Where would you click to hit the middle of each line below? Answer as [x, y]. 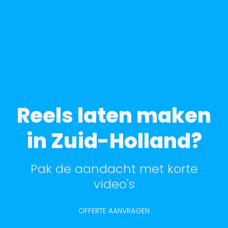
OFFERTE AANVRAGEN [114, 210]
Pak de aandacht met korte [114, 168]
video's [114, 184]
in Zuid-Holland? [114, 141]
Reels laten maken [114, 115]
